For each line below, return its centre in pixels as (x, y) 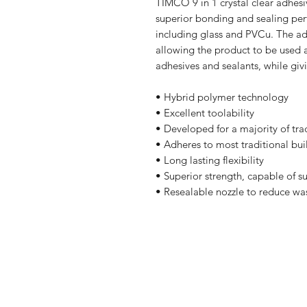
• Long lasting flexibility (210, 160)
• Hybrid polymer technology (222, 97)
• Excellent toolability (205, 113)
